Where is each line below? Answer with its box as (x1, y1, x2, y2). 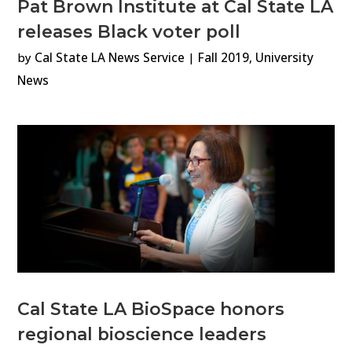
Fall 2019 (198, 49, 250, 67)
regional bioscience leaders (17, 323, 267, 344)
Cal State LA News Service (35, 49, 185, 67)
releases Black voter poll (17, 21, 241, 42)
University (255, 49, 314, 67)
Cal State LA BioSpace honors (17, 298, 285, 319)
